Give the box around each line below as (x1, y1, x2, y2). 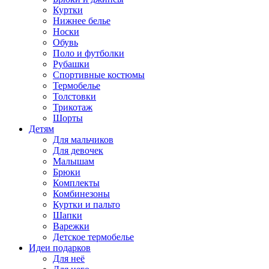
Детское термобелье (53, 232, 134, 242)
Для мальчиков (53, 134, 113, 145)
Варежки (53, 221, 89, 231)
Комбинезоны (53, 189, 110, 199)
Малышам (53, 156, 94, 166)
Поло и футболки (53, 48, 124, 58)
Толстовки (53, 91, 96, 101)
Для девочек (53, 145, 103, 156)
